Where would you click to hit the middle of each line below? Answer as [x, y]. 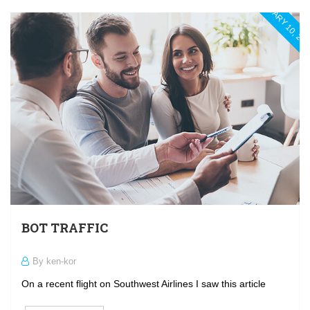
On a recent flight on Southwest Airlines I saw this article [144, 283]
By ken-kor [54, 261]
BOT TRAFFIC [65, 227]
